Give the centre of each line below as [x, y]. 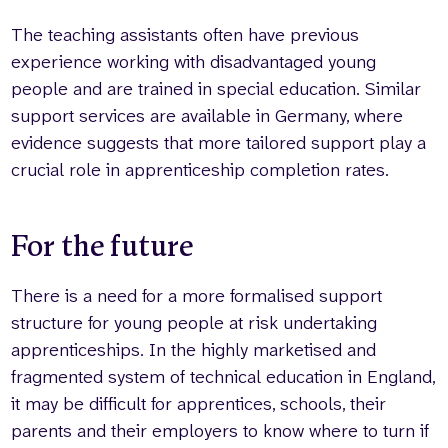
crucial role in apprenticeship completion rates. [200, 170]
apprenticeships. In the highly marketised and [194, 349]
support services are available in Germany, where [207, 116]
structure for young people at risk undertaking [194, 322]
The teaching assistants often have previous [185, 35]
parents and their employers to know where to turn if [220, 430]
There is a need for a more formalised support [197, 295]
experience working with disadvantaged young [194, 62]
